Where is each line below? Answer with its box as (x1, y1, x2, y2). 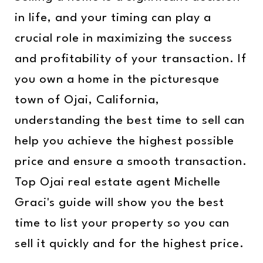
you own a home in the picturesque (15, 74, 220, 86)
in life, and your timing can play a (15, 12, 211, 24)
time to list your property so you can (15, 218, 230, 230)
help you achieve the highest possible (15, 136, 234, 147)
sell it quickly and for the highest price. (15, 238, 244, 250)
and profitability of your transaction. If (15, 53, 247, 65)
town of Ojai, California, (15, 95, 160, 106)
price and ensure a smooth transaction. (15, 156, 247, 168)
